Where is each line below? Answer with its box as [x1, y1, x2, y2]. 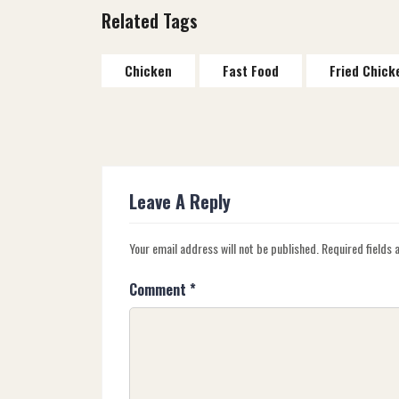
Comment [129, 279, 190, 301]
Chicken [125, 61, 172, 81]
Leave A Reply [129, 188, 231, 216]
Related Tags [102, 7, 198, 35]
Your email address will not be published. [129, 239, 319, 258]
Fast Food [223, 61, 279, 81]
